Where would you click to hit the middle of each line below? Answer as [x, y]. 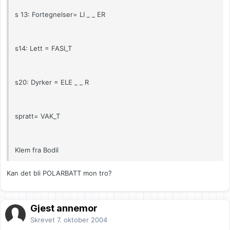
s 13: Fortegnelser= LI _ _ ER [60, 15]
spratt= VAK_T [37, 116]
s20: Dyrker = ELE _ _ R [52, 82]
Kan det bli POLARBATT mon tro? [59, 173]
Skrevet [44, 220]
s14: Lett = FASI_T [43, 49]
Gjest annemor [64, 208]
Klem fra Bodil [37, 150]
